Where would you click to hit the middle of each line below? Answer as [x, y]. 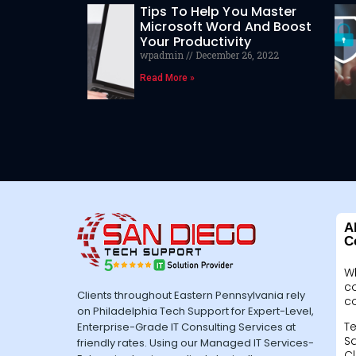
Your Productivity [195, 42]
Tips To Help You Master [219, 12]
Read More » [168, 78]
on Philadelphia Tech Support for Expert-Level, [195, 311]
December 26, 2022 [236, 55]
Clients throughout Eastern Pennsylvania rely [191, 295]
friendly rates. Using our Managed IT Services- [195, 343]
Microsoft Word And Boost [226, 27]
